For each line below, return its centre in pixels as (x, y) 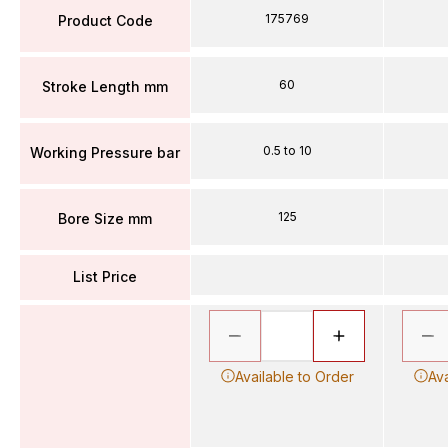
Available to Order (294, 376)
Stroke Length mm (105, 86)
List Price (105, 276)
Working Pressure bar (105, 152)
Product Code (105, 20)
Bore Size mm (105, 218)
